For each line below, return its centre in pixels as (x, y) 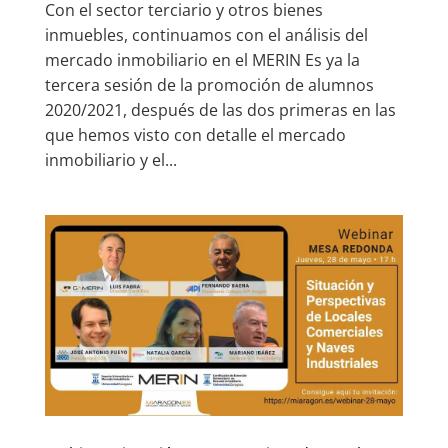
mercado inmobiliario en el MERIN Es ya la (202, 59)
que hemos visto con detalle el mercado (195, 134)
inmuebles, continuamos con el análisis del (206, 34)
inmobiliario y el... (110, 159)
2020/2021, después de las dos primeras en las (220, 109)
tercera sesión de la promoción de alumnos (209, 84)
